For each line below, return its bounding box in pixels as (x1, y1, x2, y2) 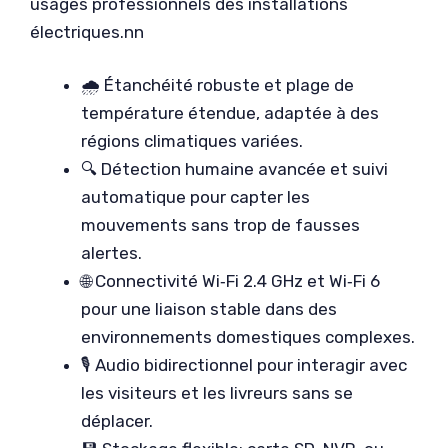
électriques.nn (30, 21, 144, 42)
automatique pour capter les (81, 187, 310, 207)
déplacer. (81, 411, 153, 431)
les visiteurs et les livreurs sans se (81, 383, 353, 403)
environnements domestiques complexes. (81, 327, 415, 347)
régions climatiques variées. (81, 131, 303, 151)
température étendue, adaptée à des (81, 103, 379, 123)
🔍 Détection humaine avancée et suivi (81, 159, 388, 179)
